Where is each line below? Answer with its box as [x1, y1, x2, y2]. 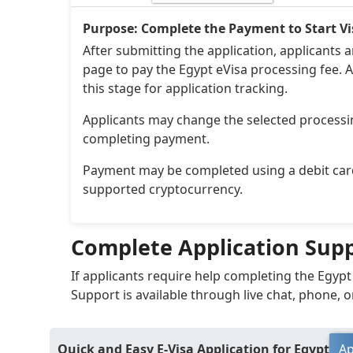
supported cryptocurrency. [83, 180, 243, 199]
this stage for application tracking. [83, 80, 288, 98]
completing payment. [83, 130, 210, 148]
